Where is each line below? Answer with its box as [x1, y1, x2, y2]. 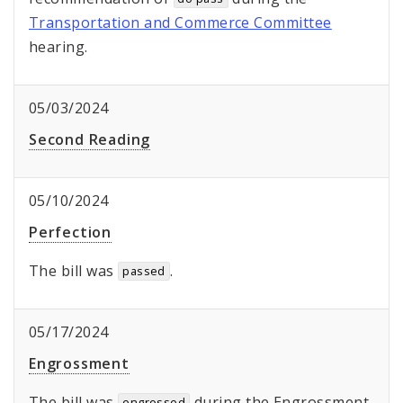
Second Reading [29, 130, 151, 150]
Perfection [29, 222, 112, 243]
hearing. [29, 37, 88, 58]
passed [122, 263, 166, 280]
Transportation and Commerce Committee [29, 13, 332, 33]
